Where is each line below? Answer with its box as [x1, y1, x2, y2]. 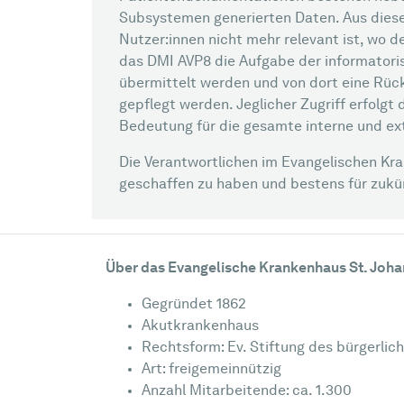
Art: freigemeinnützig [142, 363, 281, 377]
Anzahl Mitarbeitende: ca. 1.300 [142, 384, 352, 399]
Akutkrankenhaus [142, 319, 259, 334]
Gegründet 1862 [142, 298, 246, 312]
